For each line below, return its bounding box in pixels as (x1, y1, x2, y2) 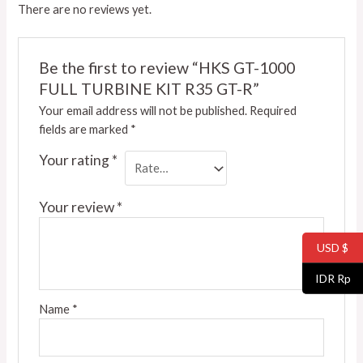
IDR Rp (314, 271, 351, 286)
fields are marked (38, 122, 130, 137)
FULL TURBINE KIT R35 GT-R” (38, 79, 259, 99)
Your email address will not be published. (38, 104, 247, 118)
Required (249, 104, 297, 118)
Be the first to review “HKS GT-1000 (38, 58, 295, 78)
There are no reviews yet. (18, 2, 152, 16)
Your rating (38, 152, 112, 169)
